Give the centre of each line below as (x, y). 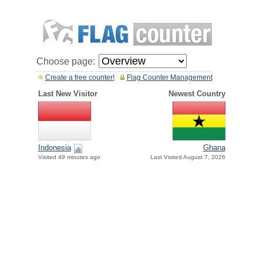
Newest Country (197, 94)
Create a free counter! (80, 77)
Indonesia (54, 148)
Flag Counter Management (169, 77)
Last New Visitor (68, 94)
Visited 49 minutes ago (69, 157)
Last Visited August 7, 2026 (188, 157)
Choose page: (65, 61)
